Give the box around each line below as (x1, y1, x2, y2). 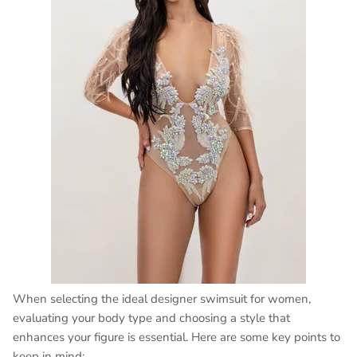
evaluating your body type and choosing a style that (13, 310, 290, 327)
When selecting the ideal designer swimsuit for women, (13, 291, 311, 308)
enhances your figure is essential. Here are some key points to (13, 329, 340, 346)
